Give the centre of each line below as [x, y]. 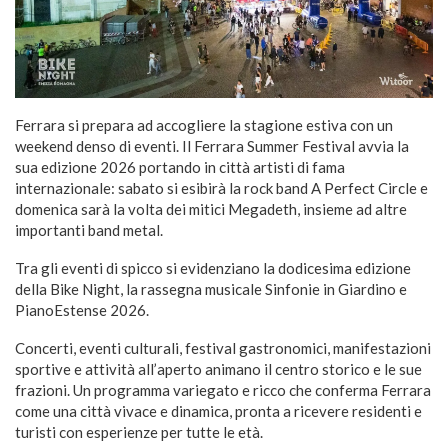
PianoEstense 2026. [82, 309]
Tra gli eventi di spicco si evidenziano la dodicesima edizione [213, 267]
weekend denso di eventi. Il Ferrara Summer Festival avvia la [212, 145]
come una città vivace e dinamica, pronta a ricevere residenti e [218, 410]
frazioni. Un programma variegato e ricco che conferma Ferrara [223, 389]
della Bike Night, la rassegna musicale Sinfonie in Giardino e [211, 288]
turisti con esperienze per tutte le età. [139, 431]
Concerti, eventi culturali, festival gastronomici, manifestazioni [223, 347]
